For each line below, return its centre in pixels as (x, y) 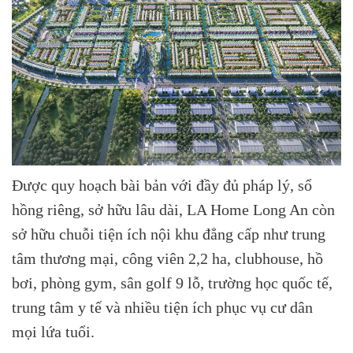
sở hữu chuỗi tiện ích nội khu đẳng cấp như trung (169, 235)
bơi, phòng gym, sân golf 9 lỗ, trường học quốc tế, (172, 284)
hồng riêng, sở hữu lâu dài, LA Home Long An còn (173, 210)
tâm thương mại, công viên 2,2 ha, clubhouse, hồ (167, 259)
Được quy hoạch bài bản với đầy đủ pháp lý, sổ (162, 186)
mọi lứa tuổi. (53, 333)
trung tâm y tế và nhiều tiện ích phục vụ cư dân (162, 308)
